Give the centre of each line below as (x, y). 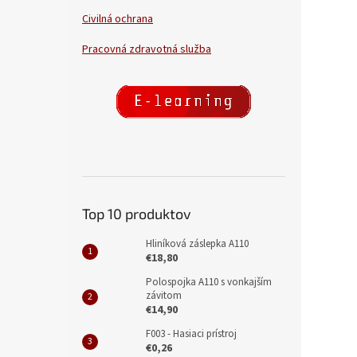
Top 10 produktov (137, 214)
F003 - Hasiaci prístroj (191, 334)
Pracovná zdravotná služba (147, 50)
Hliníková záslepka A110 (197, 244)
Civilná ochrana (118, 20)
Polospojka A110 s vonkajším (209, 282)
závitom (164, 296)
